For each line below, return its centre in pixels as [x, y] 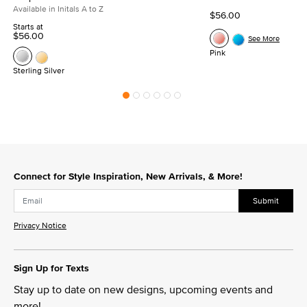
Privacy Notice [40, 225]
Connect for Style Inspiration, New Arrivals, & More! [128, 176]
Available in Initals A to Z [58, 9]
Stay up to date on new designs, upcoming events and [143, 289]
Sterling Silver [39, 70]
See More [264, 38]
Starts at [28, 26]
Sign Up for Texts [51, 268]
